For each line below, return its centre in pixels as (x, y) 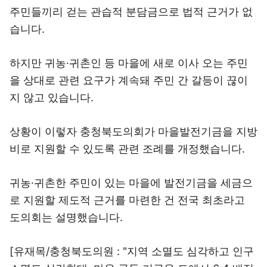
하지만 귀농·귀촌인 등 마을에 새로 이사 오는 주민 (129, 63)
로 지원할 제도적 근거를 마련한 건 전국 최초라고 (127, 200)
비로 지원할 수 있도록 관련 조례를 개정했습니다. (127, 149)
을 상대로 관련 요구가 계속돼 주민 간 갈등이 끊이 (129, 80)
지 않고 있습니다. (52, 97)
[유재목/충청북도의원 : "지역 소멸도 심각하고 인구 (132, 251)
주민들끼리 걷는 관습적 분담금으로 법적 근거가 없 (131, 12)
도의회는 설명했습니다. (66, 217)
